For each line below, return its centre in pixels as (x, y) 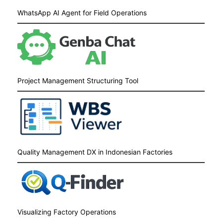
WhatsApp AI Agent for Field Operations (82, 12)
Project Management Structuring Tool (78, 80)
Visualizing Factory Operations (67, 212)
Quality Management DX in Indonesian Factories (95, 152)
